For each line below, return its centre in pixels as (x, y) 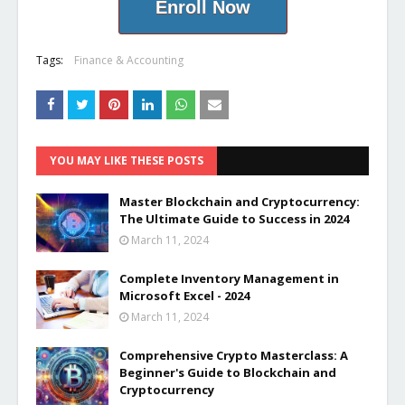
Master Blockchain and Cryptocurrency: (240, 202)
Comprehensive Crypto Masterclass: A (234, 356)
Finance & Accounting (129, 61)
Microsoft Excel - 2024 (184, 296)
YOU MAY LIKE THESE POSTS (127, 161)
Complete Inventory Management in (229, 279)
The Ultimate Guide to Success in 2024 (234, 219)
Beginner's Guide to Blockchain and (228, 373)
